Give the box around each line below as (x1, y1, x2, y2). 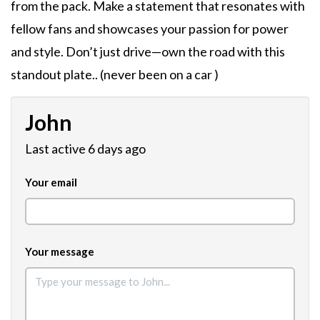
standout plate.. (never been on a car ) (11, 66, 219, 82)
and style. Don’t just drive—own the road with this (11, 43, 285, 59)
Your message (25, 244, 94, 258)
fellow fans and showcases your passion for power (11, 20, 289, 36)
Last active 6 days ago (25, 140, 146, 156)
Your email (25, 175, 77, 189)
